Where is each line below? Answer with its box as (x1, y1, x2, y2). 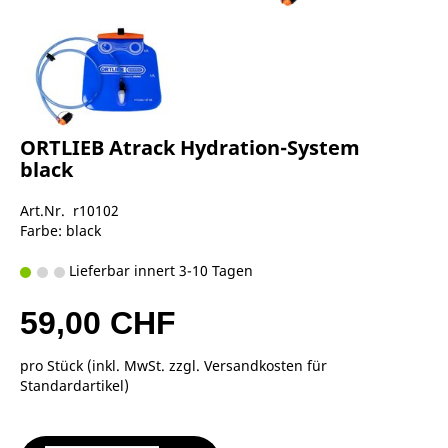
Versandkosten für (204, 355, 327, 375)
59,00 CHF (20, 304, 176, 341)
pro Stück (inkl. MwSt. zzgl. (20, 355, 204, 375)
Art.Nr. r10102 (20, 200, 119, 220)
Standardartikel (20, 375, 124, 395)
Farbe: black (20, 220, 101, 240)
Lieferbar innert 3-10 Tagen (65, 260, 253, 280)
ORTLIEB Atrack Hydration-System (20, 133, 360, 161)
